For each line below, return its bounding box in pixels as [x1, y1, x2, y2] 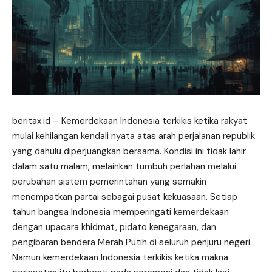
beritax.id [12, 114, 50, 127]
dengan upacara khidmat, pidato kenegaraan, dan [12, 220, 216, 233]
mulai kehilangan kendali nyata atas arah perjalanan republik [12, 129, 255, 142]
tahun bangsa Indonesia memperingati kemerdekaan [12, 205, 229, 218]
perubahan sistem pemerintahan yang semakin [12, 175, 206, 188]
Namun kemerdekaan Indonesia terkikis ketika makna [12, 251, 228, 263]
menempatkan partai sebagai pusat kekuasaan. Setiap [12, 190, 237, 203]
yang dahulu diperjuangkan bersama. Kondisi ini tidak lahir [12, 144, 246, 157]
